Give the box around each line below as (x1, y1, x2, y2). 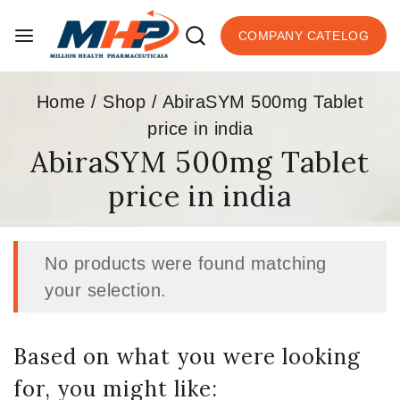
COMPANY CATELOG (237, 29, 369, 43)
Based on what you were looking (13, 343, 361, 371)
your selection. (45, 280, 167, 300)
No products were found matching (45, 254, 327, 273)
